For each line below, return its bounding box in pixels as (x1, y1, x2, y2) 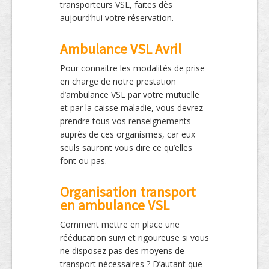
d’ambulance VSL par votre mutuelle (60, 89, 199, 101)
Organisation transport (60, 183, 196, 201)
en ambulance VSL (60, 196, 169, 214)
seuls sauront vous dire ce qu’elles (60, 142, 192, 154)
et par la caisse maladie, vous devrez (60, 102, 203, 114)
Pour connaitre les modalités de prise (60, 62, 205, 74)
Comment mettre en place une (60, 219, 180, 231)
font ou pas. (60, 155, 107, 167)
